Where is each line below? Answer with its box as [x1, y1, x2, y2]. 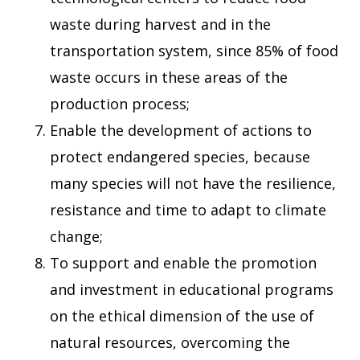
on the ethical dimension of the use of [50, 306, 315, 326]
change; [50, 227, 104, 247]
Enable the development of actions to [50, 121, 313, 141]
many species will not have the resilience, [50, 174, 337, 194]
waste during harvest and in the [50, 14, 272, 35]
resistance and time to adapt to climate [50, 200, 327, 220]
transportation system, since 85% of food [50, 41, 339, 61]
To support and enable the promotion [50, 253, 317, 273]
